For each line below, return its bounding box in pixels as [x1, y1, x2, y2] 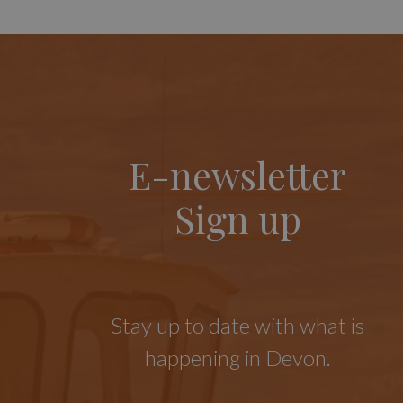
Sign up [174, 193, 301, 243]
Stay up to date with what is [111, 312, 364, 338]
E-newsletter [129, 148, 346, 199]
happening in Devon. [144, 345, 331, 371]
